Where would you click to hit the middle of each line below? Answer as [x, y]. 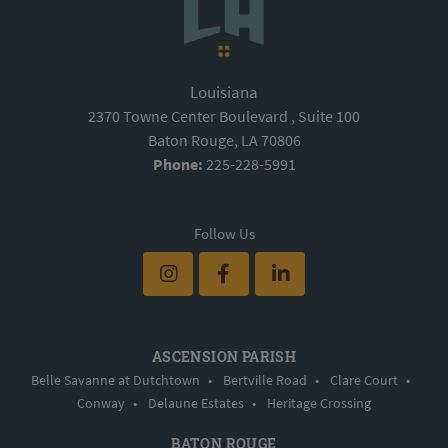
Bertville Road [264, 380]
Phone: [177, 163]
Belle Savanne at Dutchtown [115, 380]
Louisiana [224, 91]
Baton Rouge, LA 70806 [224, 139]
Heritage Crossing [319, 403]
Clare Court [363, 380]
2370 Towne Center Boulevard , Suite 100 [224, 115]
